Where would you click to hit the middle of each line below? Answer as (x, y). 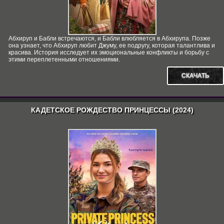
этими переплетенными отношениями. (64, 59)
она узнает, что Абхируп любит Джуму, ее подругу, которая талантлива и (112, 45)
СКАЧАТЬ (195, 75)
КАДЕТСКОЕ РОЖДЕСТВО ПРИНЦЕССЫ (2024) (112, 110)
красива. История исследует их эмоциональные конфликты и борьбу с (109, 52)
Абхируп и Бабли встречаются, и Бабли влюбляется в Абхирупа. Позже (109, 38)
